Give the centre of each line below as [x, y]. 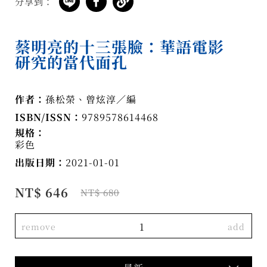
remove [39, 227]
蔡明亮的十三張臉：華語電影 [120, 46]
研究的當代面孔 [72, 62]
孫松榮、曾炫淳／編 [91, 100]
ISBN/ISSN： [49, 117]
